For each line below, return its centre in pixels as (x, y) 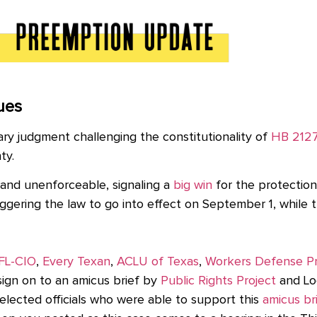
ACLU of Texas (158, 261)
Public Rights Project (218, 281)
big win (193, 185)
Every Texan (76, 261)
